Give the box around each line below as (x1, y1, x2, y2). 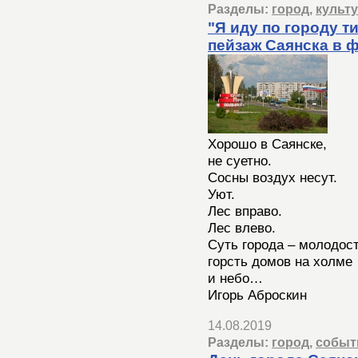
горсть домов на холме (208, 253, 352, 269)
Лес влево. (208, 219, 276, 236)
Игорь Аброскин (208, 286, 307, 303)
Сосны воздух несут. (208, 169, 337, 185)
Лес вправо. (208, 202, 282, 219)
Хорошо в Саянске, (208, 135, 327, 152)
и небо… (208, 269, 263, 286)
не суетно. (208, 152, 272, 169)
